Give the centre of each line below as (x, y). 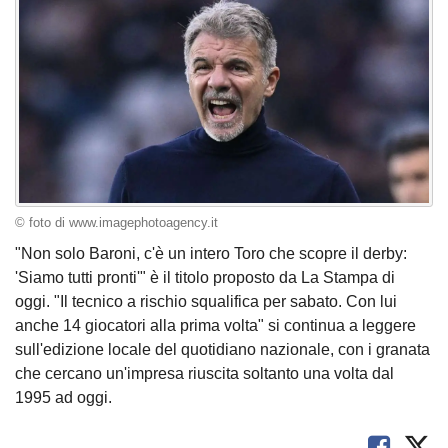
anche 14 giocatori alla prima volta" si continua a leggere (215, 326)
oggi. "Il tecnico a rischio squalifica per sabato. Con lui (206, 302)
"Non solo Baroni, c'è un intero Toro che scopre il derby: (211, 254)
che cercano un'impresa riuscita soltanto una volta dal (204, 374)
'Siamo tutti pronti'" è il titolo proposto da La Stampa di (205, 278)
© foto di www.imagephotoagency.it (116, 222)
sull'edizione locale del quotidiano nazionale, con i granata (222, 350)
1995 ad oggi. (63, 398)
